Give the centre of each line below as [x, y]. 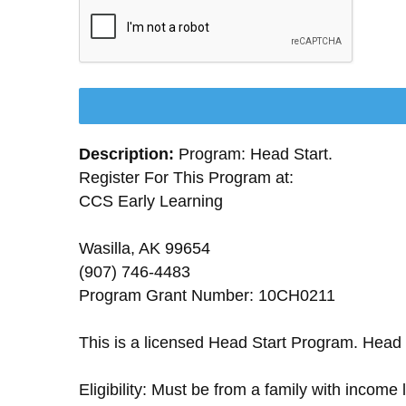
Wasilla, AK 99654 [145, 248]
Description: [126, 154]
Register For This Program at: [186, 178]
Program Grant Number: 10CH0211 [207, 295]
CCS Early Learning [151, 201]
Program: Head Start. [253, 154]
